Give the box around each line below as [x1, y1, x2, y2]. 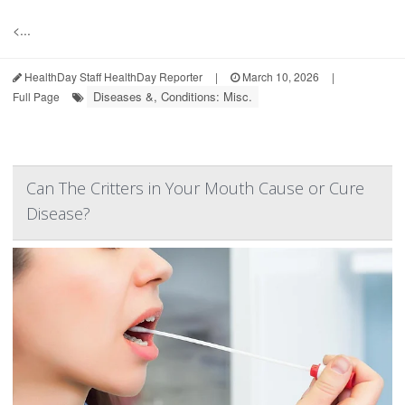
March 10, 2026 [240, 69, 319, 85]
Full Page [13, 89, 60, 105]
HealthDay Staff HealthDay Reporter [22, 69, 202, 85]
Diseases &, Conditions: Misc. [93, 88, 252, 106]
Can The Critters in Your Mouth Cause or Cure [26, 177, 364, 200]
